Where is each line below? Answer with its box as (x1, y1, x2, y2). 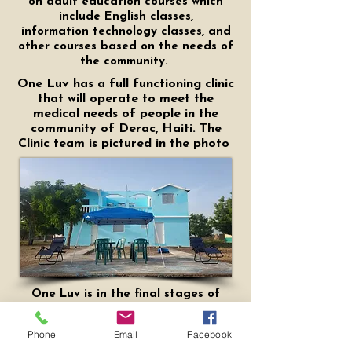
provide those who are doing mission (20, 333, 232, 345)
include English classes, (58, 11, 193, 23)
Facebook (187, 328, 232, 340)
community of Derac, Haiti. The (30, 123, 222, 135)
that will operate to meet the (38, 93, 214, 105)
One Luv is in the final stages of (31, 288, 220, 300)
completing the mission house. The (26, 303, 225, 315)
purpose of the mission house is (35, 318, 217, 330)
